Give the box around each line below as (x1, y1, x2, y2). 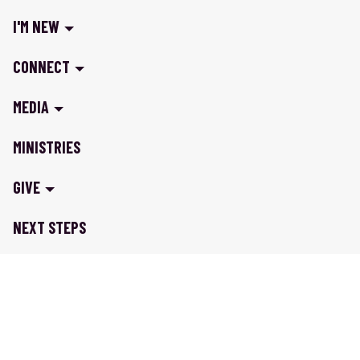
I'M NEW (13, 17, 59, 36)
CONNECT (13, 57, 70, 76)
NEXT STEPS (13, 218, 86, 237)
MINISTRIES (13, 137, 80, 157)
